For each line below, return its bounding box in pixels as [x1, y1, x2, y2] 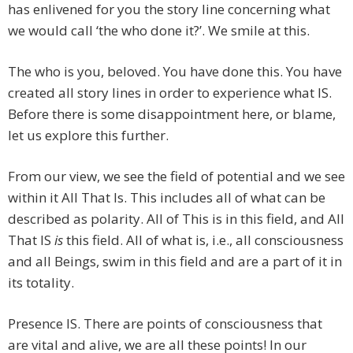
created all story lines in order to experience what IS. [8, 84, 332, 102]
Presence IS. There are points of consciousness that [8, 314, 322, 333]
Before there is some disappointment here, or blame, [8, 105, 336, 124]
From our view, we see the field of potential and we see [8, 167, 345, 186]
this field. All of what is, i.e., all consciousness [63, 231, 344, 250]
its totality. [8, 273, 74, 292]
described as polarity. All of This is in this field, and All [8, 210, 344, 229]
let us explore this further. [8, 126, 169, 145]
